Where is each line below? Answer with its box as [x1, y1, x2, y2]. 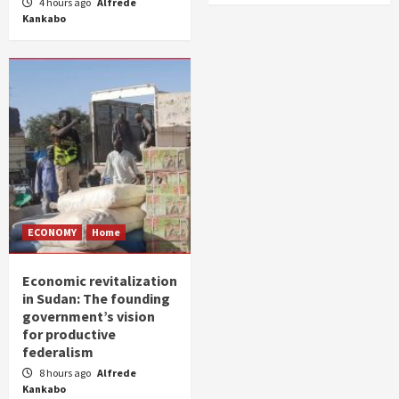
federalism [22, 343, 94, 361]
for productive [22, 325, 116, 343]
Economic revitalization [22, 272, 177, 289]
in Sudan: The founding [22, 289, 170, 307]
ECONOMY [28, 225, 77, 239]
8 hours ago [39, 366, 93, 379]
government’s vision [22, 307, 155, 325]
